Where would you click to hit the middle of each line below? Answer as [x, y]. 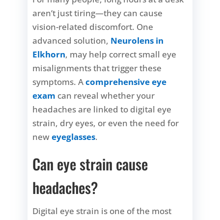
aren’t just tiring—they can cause [98, 13]
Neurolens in [137, 40]
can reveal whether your [105, 95]
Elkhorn [49, 54]
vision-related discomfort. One [93, 27]
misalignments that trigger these [97, 68]
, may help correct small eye [121, 54]
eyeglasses [74, 137]
